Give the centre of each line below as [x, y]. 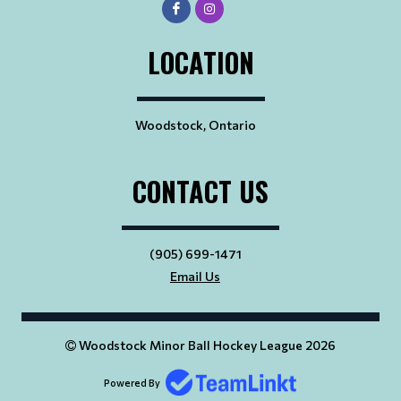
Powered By [132, 382]
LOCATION [200, 62]
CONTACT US [200, 191]
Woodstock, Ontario [195, 124]
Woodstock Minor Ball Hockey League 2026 [206, 345]
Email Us [195, 276]
